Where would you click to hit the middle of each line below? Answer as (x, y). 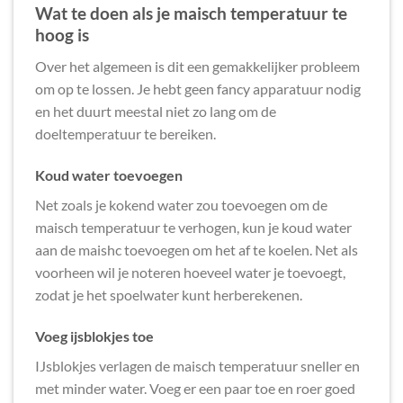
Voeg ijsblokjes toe (94, 336)
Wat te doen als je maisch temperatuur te (191, 13)
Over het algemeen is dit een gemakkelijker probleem (197, 66)
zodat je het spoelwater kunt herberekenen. (169, 294)
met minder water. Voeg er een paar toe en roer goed (195, 388)
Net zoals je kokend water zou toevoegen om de (181, 204)
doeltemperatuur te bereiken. (125, 133)
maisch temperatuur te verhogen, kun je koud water (193, 227)
